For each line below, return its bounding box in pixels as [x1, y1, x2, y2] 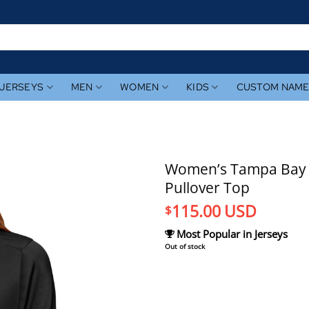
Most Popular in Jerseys [177, 227, 288, 241]
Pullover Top [165, 177, 250, 197]
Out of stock [165, 241, 205, 252]
